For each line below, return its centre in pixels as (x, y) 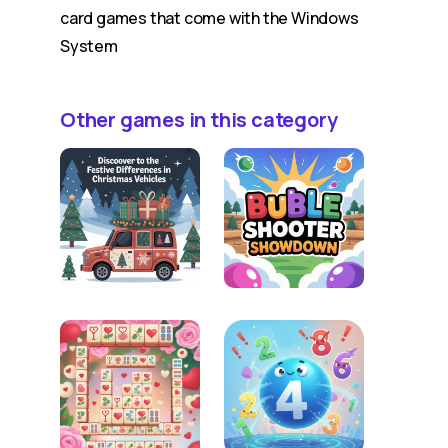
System (89, 46)
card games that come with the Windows (209, 18)
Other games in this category (199, 119)
